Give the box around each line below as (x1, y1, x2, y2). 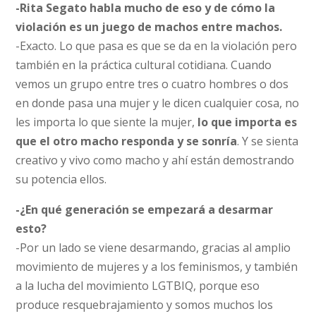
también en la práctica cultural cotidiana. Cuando (16, 56, 272, 73)
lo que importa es (197, 114, 298, 130)
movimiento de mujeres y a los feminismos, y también (16, 258, 298, 274)
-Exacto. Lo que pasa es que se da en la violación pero (16, 37, 298, 54)
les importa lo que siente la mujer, (16, 114, 198, 130)
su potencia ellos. (16, 171, 107, 187)
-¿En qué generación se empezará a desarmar (16, 201, 274, 217)
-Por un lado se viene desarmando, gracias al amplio (16, 239, 291, 255)
